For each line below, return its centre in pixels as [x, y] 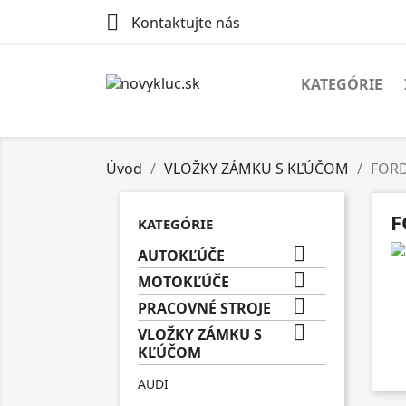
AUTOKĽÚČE [181, 256]
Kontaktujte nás [184, 23]
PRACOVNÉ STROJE [204, 308]
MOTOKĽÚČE [184, 282]
